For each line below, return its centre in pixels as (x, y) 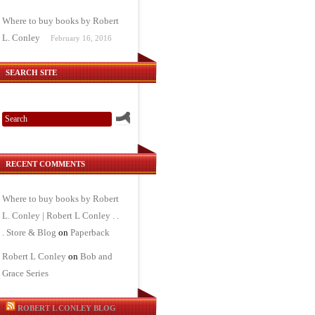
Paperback (90, 232)
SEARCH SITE (32, 72)
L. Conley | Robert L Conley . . (61, 216)
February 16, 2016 (82, 38)
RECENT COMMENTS (46, 164)
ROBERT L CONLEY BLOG (67, 308)
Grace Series (26, 273)
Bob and (97, 256)
